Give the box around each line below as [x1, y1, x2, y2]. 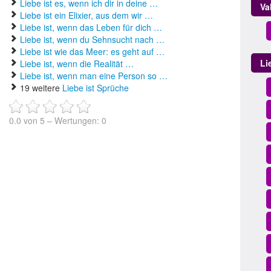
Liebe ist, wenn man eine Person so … [20, 70, 168, 82]
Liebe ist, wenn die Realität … [20, 57, 134, 70]
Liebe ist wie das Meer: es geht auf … [20, 45, 165, 57]
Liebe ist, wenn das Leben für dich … [20, 21, 162, 33]
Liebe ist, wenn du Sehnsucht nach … [20, 33, 165, 45]
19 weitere [18, 82, 62, 94]
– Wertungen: [45, 114, 102, 127]
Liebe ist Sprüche [62, 82, 129, 94]
